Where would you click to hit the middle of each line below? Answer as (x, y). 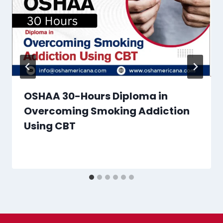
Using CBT (50, 126)
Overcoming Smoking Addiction (107, 111)
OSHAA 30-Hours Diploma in (96, 96)
